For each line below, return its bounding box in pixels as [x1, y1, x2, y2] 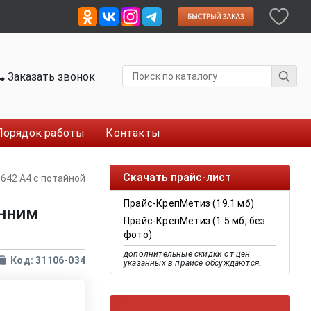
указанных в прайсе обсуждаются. [124, 258, 262, 268]
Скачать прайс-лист [123, 171, 231, 184]
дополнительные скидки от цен [124, 249, 251, 259]
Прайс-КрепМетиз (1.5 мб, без [124, 215, 266, 226]
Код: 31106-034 [10, 255, 85, 266]
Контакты [106, 126, 161, 140]
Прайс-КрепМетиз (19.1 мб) [124, 198, 254, 209]
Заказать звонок [5, 69, 96, 83]
